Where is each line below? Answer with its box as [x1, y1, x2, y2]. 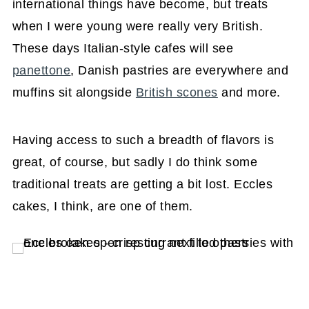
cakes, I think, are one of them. [12, 199, 193, 213]
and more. [217, 85, 281, 99]
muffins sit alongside [12, 85, 136, 99]
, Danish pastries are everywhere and [70, 63, 289, 77]
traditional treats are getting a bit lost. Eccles [12, 177, 273, 191]
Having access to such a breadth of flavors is [12, 132, 275, 147]
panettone [12, 63, 71, 77]
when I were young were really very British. [12, 19, 263, 33]
